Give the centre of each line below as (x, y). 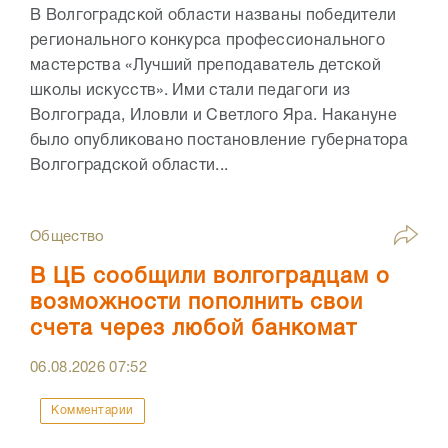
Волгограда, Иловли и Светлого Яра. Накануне (213, 115)
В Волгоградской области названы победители (213, 15)
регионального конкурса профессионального (207, 40)
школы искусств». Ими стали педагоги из (190, 90)
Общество (67, 236)
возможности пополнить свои (196, 302)
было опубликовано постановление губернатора (219, 140)
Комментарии (92, 410)
